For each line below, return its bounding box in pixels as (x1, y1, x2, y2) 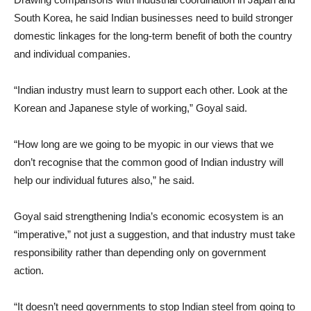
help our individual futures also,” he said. (14, 174, 194, 187)
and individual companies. (14, 48, 131, 60)
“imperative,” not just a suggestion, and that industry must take (14, 228, 295, 241)
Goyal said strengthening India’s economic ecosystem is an (14, 210, 283, 223)
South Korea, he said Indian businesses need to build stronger (14, 12, 293, 24)
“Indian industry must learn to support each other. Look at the (14, 84, 287, 96)
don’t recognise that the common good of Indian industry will (14, 156, 283, 169)
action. (14, 264, 44, 277)
